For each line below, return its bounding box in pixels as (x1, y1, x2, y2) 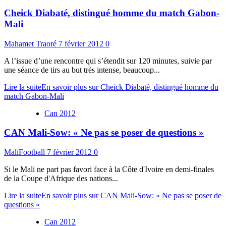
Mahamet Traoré (4, 39, 59, 48)
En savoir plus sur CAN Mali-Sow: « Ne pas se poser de (41, 191, 221, 200)
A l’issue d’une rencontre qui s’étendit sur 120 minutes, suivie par (4, 56, 212, 65)
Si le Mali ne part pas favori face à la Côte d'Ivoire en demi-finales (4, 165, 214, 174)
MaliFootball (4, 148, 47, 157)
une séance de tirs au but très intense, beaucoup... (4, 65, 160, 74)
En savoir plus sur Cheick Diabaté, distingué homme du (41, 82, 218, 91)
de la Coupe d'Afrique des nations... (4, 174, 118, 183)
